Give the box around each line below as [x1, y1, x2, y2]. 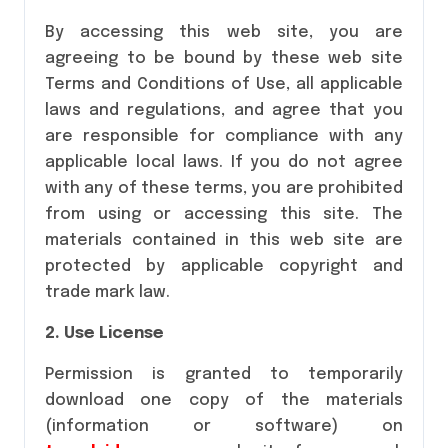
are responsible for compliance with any [45, 128, 403, 145]
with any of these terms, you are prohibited [45, 180, 403, 197]
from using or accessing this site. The [45, 206, 403, 223]
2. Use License [45, 325, 164, 342]
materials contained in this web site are [45, 232, 403, 249]
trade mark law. [45, 284, 170, 301]
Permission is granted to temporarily [45, 366, 403, 383]
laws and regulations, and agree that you [45, 102, 403, 119]
